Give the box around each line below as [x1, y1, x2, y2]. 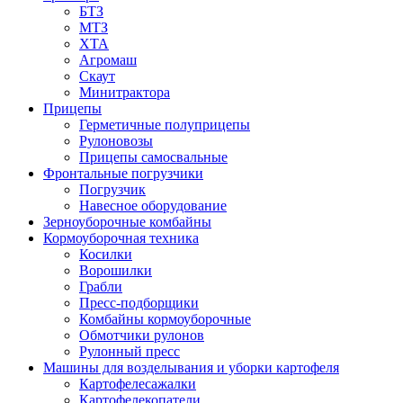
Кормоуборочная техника [43, 230, 199, 246]
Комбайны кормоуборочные [79, 311, 251, 327]
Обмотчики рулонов [79, 327, 204, 343]
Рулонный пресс [79, 344, 180, 359]
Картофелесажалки [79, 376, 196, 391]
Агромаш [79, 52, 137, 67]
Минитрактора [79, 85, 170, 100]
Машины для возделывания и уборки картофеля [43, 360, 339, 375]
